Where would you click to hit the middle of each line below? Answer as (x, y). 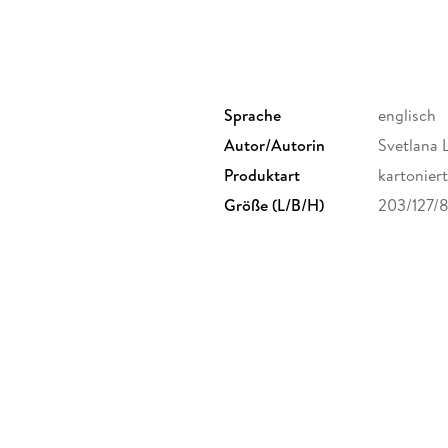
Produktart (262, 175)
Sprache (252, 115)
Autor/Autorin (274, 145)
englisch (407, 115)
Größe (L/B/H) (274, 205)
